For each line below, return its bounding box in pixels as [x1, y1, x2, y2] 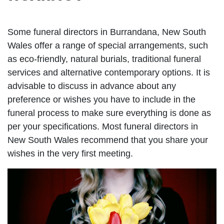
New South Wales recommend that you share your [7, 134, 208, 145]
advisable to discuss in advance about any [7, 80, 176, 91]
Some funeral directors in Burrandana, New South [7, 26, 206, 37]
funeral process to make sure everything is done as [7, 107, 211, 118]
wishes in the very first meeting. [7, 148, 133, 158]
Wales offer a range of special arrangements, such [7, 40, 208, 50]
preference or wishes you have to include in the [7, 94, 195, 104]
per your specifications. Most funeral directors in [7, 121, 198, 131]
